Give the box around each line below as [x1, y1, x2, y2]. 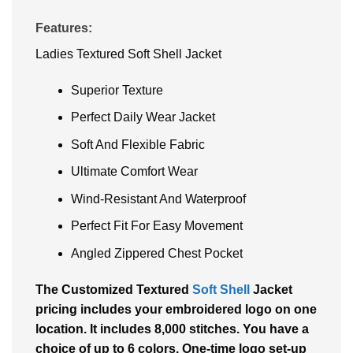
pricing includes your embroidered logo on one [35, 302, 317, 316]
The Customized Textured [35, 282, 192, 296]
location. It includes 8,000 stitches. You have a [35, 321, 309, 336]
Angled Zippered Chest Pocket [70, 247, 243, 261]
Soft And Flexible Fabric [70, 137, 205, 151]
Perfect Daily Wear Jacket [70, 110, 215, 124]
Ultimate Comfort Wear [70, 165, 198, 179]
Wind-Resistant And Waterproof [70, 191, 246, 206]
